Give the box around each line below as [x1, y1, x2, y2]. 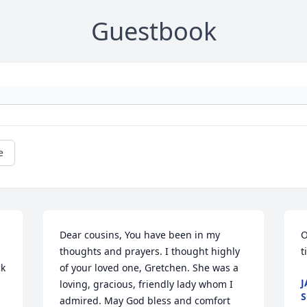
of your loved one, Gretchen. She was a [60, 261, 239, 274]
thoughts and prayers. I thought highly [60, 245, 241, 258]
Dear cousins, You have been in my [60, 228, 221, 241]
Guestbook [90, 14, 217, 48]
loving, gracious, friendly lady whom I [60, 278, 234, 291]
